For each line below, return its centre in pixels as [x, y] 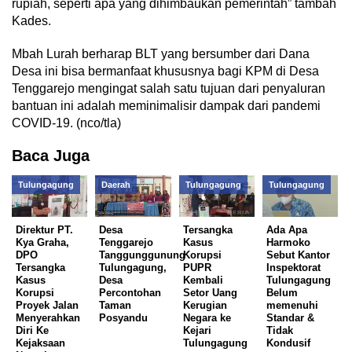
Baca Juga [51, 156]
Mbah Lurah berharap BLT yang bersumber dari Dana [161, 54]
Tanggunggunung [143, 255]
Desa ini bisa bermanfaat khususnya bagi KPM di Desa [165, 71]
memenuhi [293, 306]
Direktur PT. [44, 230]
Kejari [197, 331]
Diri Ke [32, 331]
